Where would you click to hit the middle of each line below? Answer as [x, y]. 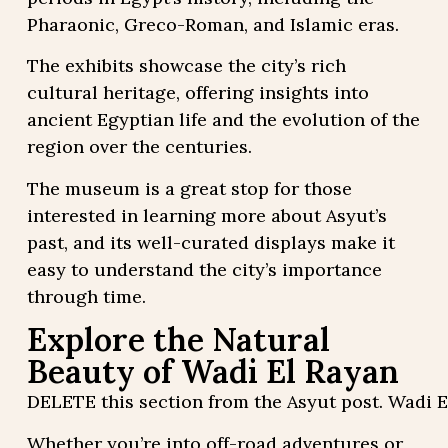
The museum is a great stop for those [189, 188]
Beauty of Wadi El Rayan [212, 372]
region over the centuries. [139, 147]
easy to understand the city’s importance [204, 269]
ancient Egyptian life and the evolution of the [223, 120]
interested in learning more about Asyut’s [206, 215]
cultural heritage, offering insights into [197, 93]
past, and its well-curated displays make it [210, 242]
